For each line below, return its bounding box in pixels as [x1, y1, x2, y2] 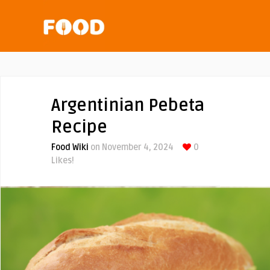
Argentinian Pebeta [51, 95, 204, 116]
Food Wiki [51, 142, 89, 152]
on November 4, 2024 [89, 142, 174, 152]
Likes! [51, 155, 74, 166]
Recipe [51, 117, 107, 137]
